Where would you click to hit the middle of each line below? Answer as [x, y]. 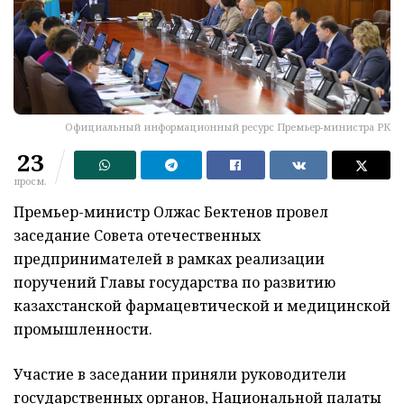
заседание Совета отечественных [137, 235]
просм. [30, 180]
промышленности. [83, 329]
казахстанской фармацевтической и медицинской [202, 305]
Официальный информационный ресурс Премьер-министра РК [228, 126]
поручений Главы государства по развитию [174, 282]
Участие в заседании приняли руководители [180, 374]
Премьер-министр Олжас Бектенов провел [171, 211]
